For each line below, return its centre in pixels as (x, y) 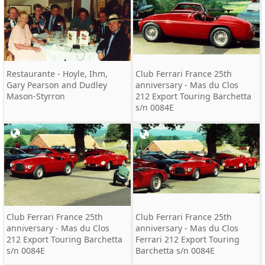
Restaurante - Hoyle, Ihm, (57, 74)
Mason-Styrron (36, 96)
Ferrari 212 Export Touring (188, 239)
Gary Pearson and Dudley (57, 85)
